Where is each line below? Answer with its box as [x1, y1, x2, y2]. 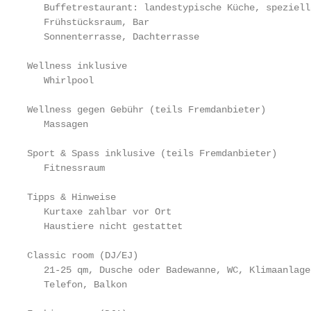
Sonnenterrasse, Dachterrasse [27, 31, 199, 42]
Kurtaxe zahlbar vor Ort [27, 206, 171, 217]
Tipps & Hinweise [27, 192, 116, 203]
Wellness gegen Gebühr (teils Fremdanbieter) [27, 104, 266, 115]
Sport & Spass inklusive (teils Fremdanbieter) [27, 148, 277, 159]
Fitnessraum [27, 162, 105, 174]
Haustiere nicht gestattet [27, 221, 183, 232]
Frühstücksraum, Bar [27, 17, 149, 28]
